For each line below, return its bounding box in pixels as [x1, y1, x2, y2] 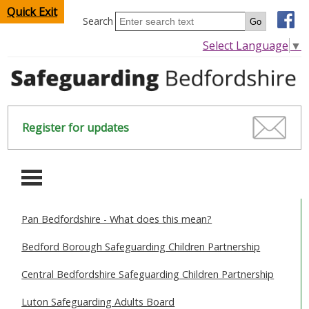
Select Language [202, 37, 288, 53]
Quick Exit [7, 4, 57, 19]
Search [82, 14, 113, 28]
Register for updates [22, 120, 130, 136]
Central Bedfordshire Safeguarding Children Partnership [21, 268, 275, 281]
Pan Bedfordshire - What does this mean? [21, 212, 212, 226]
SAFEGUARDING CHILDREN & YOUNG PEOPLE [14, 283, 228, 297]
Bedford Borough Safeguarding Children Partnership [21, 240, 261, 254]
